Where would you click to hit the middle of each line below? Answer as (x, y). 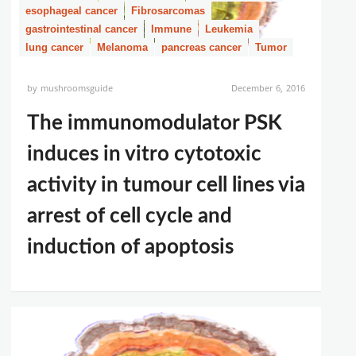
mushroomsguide (77, 88)
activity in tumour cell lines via (166, 185)
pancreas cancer (201, 47)
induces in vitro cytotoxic (144, 154)
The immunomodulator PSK (155, 123)
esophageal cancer (72, 11)
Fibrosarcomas (168, 11)
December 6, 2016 (268, 88)
